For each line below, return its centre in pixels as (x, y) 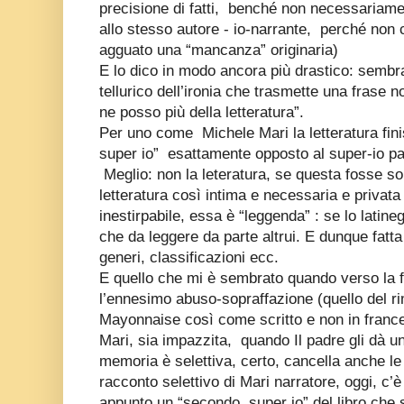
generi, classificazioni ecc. (189, 257)
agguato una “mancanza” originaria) (219, 50)
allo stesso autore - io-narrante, (207, 29)
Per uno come (148, 133)
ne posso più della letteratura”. (202, 112)
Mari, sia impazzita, (168, 340)
